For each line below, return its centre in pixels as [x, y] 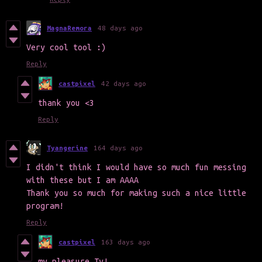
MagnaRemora [69, 28]
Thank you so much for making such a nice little [136, 193]
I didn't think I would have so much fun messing [136, 168]
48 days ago [120, 28]
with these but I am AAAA [82, 180]
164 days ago [118, 148]
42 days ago [124, 84]
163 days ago [126, 242]
